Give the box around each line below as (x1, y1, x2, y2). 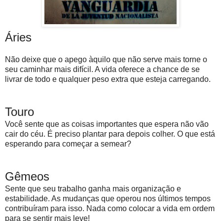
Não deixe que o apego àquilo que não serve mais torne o (5, 55, 207, 64)
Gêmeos (5, 169, 49, 183)
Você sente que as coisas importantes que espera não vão (5, 119, 209, 128)
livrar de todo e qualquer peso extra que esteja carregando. (5, 74, 211, 83)
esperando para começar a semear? (5, 139, 131, 148)
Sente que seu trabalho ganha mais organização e (5, 184, 181, 193)
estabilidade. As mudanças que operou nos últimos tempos (5, 194, 211, 203)
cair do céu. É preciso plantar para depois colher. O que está (5, 129, 215, 138)
